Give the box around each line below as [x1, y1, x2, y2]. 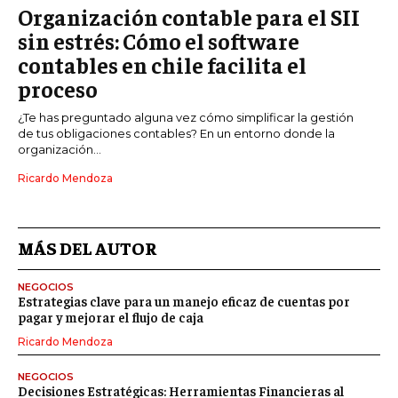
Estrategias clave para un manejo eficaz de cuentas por [18, 292, 350, 310]
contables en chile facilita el [18, 51, 306, 79]
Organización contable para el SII [18, 3, 360, 31]
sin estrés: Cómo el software [18, 27, 299, 55]
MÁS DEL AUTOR [18, 236, 156, 259]
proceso [18, 75, 98, 103]
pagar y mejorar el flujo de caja [18, 308, 203, 326]
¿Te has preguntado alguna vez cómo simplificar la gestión [18, 110, 354, 125]
